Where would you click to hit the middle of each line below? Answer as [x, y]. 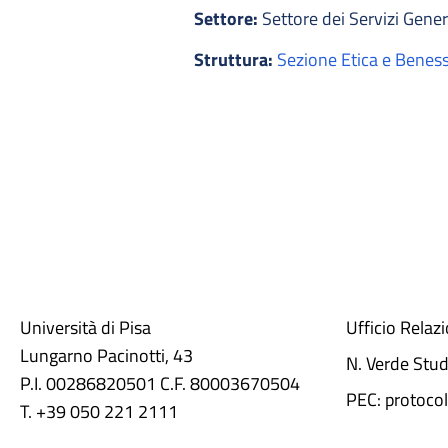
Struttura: [235, 59]
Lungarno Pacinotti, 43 [106, 355]
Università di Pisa [85, 327]
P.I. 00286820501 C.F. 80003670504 [160, 383]
